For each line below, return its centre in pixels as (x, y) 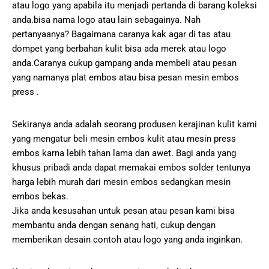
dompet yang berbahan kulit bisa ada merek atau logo (119, 49)
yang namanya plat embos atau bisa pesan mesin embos (125, 78)
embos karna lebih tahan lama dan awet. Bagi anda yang (124, 153)
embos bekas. (40, 197)
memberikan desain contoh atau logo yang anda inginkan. (127, 240)
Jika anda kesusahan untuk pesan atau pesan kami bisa (123, 211)
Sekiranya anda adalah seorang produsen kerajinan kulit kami (134, 125)
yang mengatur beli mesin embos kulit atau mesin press (124, 139)
